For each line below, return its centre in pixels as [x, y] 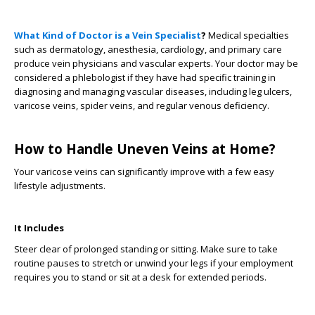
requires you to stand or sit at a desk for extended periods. [140, 277]
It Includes [40, 228]
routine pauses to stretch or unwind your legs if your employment [154, 263]
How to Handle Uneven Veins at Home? [147, 149]
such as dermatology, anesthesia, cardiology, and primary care [148, 49]
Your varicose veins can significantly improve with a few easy [144, 172]
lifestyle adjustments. [60, 186]
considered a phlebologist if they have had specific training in [145, 77]
